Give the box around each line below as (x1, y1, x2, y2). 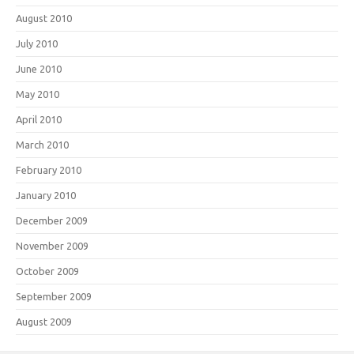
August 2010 (16, 13, 72, 24)
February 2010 (16, 164, 81, 175)
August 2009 (16, 316, 72, 327)
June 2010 (16, 63, 62, 74)
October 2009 (16, 265, 79, 277)
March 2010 (16, 139, 69, 150)
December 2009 (16, 215, 88, 226)
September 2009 (16, 291, 92, 302)
